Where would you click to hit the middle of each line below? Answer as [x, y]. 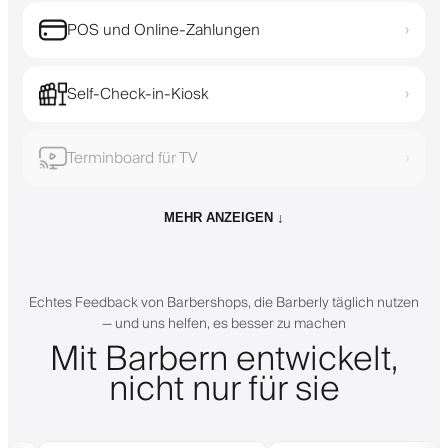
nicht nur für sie [224, 389]
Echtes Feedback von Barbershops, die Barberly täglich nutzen [224, 302]
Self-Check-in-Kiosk [138, 93]
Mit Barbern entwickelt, [224, 359]
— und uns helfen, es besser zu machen [224, 323]
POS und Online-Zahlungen [163, 29]
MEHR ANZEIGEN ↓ [224, 217]
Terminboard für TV [132, 157]
